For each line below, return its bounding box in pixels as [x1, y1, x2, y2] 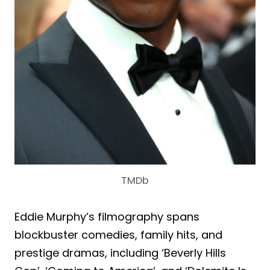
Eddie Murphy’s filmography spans [14, 209, 199, 225]
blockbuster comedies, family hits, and [14, 227, 222, 243]
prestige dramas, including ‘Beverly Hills [14, 245, 226, 261]
